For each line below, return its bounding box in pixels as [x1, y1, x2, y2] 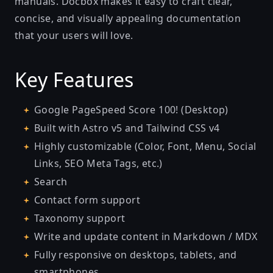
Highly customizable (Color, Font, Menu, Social [34, 140, 257, 153]
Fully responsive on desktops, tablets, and [34, 248, 237, 261]
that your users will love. [15, 29, 133, 42]
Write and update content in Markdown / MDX [34, 230, 258, 243]
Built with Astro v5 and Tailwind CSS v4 [34, 121, 220, 135]
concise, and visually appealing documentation [15, 12, 241, 25]
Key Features [15, 66, 134, 93]
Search [34, 175, 68, 188]
